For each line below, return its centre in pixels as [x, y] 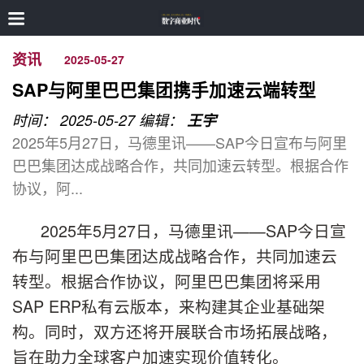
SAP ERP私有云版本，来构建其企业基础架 [169, 305]
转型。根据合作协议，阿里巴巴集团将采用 [167, 280]
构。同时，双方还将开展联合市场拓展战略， [175, 331]
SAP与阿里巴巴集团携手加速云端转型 [164, 89]
